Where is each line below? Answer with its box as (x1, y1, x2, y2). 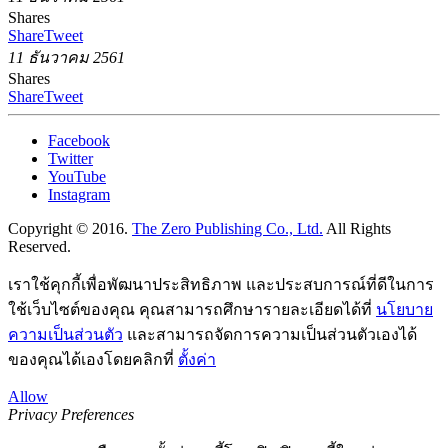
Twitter (48, 150, 93, 168)
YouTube (48, 168, 106, 186)
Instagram (48, 186, 110, 204)
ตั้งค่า (178, 351, 216, 369)
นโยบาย (376, 301, 433, 319)
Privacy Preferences (8, 406, 134, 424)
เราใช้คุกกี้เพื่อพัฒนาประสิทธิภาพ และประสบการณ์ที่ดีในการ (8, 276, 434, 294)
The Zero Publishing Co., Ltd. (132, 220, 323, 238)
